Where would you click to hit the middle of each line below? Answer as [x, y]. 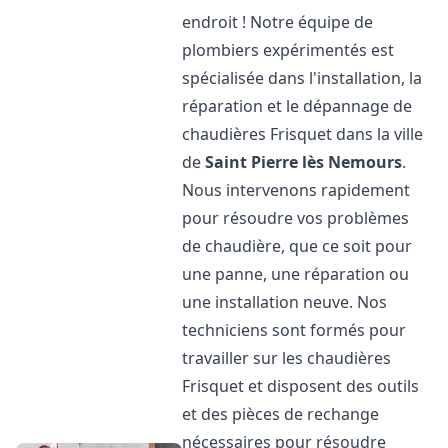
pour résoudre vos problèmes [296, 218]
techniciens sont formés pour [294, 330]
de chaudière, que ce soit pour [297, 246]
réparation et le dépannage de [297, 106]
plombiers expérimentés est [288, 50]
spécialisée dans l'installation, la [302, 78]
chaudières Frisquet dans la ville [303, 134]
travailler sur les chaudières [287, 358]
